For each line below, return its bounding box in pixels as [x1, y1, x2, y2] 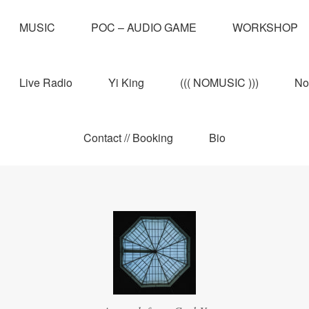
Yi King [108, 74, 144, 90]
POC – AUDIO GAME [91, 19, 197, 35]
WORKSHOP [232, 19, 298, 35]
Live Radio [19, 74, 72, 90]
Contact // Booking [83, 130, 173, 146]
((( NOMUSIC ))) [179, 74, 259, 90]
